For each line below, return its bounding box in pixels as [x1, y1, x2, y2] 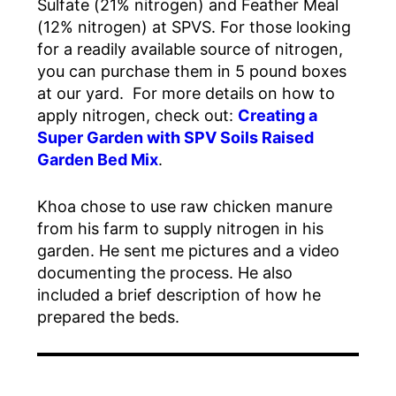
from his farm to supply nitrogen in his [37, 219, 324, 239]
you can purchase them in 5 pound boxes [37, 62, 346, 81]
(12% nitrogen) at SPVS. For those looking [37, 18, 351, 37]
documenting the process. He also [37, 263, 293, 283]
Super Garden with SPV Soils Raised [37, 128, 314, 148]
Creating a [238, 106, 317, 126]
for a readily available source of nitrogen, [37, 40, 343, 59]
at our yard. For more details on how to [37, 84, 335, 103]
